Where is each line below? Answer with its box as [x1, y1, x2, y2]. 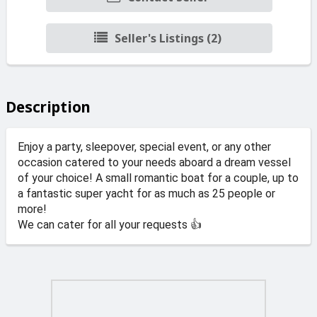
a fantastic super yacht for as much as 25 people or [18, 186, 275, 200]
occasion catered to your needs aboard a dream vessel [18, 155, 291, 169]
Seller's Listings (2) [115, 30, 222, 46]
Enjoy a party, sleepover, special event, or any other [18, 139, 271, 154]
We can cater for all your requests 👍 [18, 217, 202, 231]
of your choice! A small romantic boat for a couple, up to [18, 171, 299, 185]
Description [6, 96, 91, 117]
